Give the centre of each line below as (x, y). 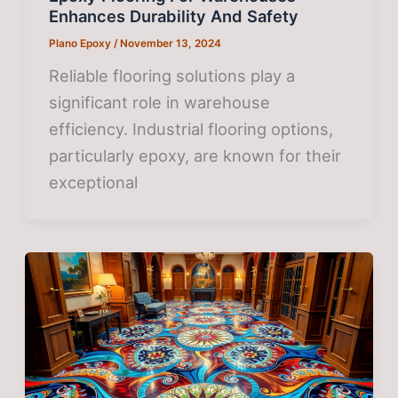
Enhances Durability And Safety (174, 16)
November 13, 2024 (171, 43)
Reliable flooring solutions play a (172, 75)
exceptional (94, 182)
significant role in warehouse (160, 102)
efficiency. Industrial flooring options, (191, 128)
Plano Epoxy (82, 43)
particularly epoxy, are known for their (195, 155)
